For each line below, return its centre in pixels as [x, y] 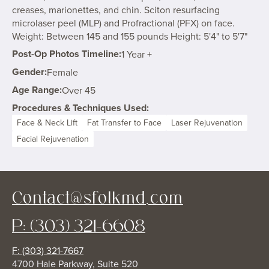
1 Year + [137, 54]
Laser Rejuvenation [207, 123]
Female [62, 72]
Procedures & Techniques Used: [80, 108]
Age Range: [37, 90]
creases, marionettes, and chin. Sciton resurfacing [116, 10]
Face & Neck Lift [47, 123]
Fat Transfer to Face [124, 123]
